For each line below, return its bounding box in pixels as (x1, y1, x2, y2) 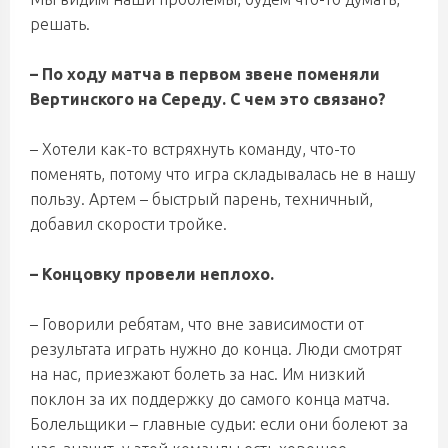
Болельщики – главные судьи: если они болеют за (30, 415, 408, 433)
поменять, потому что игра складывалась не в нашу (30, 165, 416, 183)
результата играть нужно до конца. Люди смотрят (30, 340, 402, 358)
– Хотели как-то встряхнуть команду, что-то (30, 140, 356, 158)
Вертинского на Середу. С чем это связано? (30, 90, 386, 108)
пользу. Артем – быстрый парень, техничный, (30, 190, 373, 208)
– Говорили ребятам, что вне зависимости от (30, 315, 364, 333)
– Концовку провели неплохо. (30, 265, 274, 283)
